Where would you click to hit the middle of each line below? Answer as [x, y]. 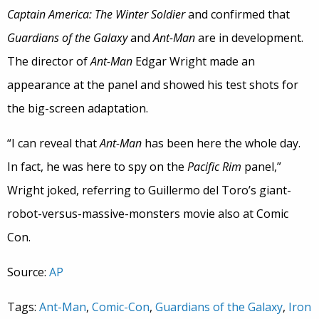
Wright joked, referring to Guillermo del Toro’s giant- [149, 190]
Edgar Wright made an [195, 62]
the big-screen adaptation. [78, 109]
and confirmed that [239, 15]
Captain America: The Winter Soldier [98, 15]
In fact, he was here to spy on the [97, 167]
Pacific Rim [214, 167]
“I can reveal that [53, 143]
